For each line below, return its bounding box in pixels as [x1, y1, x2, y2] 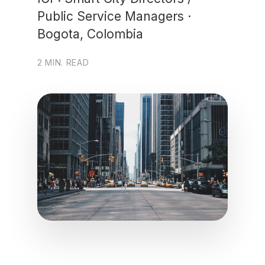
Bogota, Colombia [37, 27, 143, 41]
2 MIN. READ [37, 57, 89, 67]
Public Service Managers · [37, 9, 191, 24]
